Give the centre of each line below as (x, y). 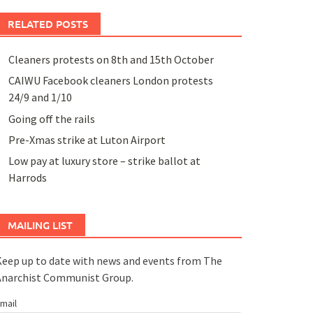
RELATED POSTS (48, 23)
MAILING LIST (40, 225)
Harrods (27, 178)
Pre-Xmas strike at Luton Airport (87, 139)
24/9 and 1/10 (40, 97)
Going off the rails (51, 118)
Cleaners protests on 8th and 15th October (111, 59)
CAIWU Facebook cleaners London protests (110, 81)
